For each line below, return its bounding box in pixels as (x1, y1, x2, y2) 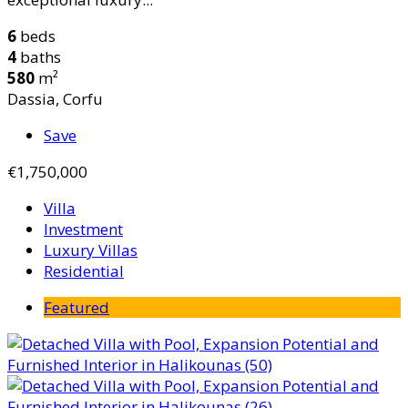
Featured (44, 296, 109, 318)
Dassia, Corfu (7, 87, 103, 109)
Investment (44, 218, 123, 240)
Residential (44, 260, 124, 281)
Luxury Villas (44, 239, 138, 260)
